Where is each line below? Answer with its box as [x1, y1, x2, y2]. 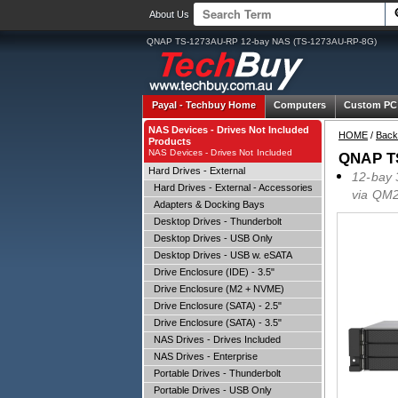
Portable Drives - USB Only [148, 385, 272, 395]
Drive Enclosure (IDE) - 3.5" [148, 267, 275, 277]
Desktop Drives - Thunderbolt [148, 216, 282, 227]
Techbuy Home [186, 99, 256, 110]
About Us [149, 9, 189, 20]
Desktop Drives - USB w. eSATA [148, 250, 292, 260]
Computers [274, 99, 326, 110]
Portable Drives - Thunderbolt [148, 368, 281, 378]
